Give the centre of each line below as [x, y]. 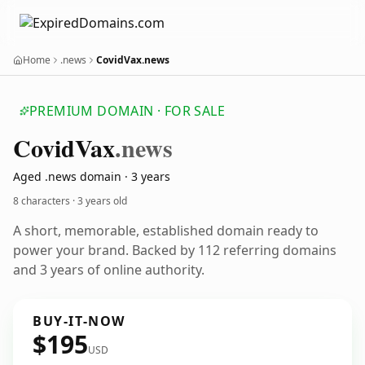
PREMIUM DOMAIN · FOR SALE [127, 111]
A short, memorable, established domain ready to [166, 231]
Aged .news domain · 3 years [92, 176]
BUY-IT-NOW [79, 321]
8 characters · [45, 201]
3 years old [102, 201]
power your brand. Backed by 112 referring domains [175, 250]
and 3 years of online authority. [109, 270]
